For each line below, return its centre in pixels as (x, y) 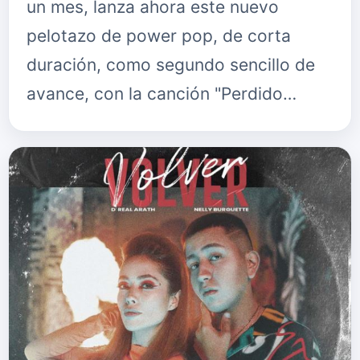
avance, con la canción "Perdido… (162, 94)
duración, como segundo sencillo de (171, 65)
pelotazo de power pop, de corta (159, 36)
